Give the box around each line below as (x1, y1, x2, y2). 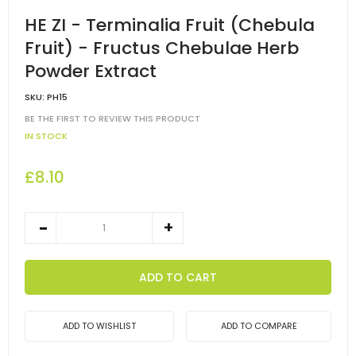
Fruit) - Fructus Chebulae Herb (25, 35, 299, 60)
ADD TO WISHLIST (63, 319, 136, 333)
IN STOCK (25, 130, 68, 143)
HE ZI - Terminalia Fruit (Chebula (25, 12, 315, 37)
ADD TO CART (139, 269, 217, 286)
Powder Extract (25, 58, 157, 83)
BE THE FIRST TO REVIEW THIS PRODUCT (25, 112, 200, 126)
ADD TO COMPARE (220, 319, 297, 333)
